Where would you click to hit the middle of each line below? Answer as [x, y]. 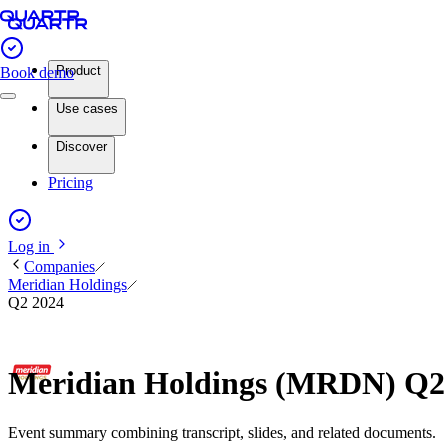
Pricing [70, 182]
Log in [31, 246]
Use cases [87, 108]
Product [78, 70]
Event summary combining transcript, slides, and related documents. [222, 432]
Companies [59, 266]
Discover [81, 146]
